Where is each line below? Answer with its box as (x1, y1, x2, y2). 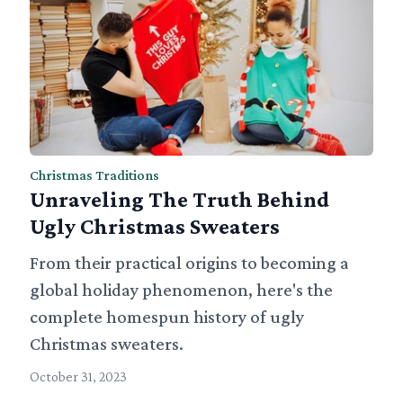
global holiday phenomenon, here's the (30, 280, 334, 300)
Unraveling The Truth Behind (30, 187, 330, 212)
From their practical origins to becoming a (30, 253, 350, 273)
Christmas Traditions (30, 167, 160, 184)
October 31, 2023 (30, 369, 128, 385)
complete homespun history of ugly (30, 307, 305, 327)
